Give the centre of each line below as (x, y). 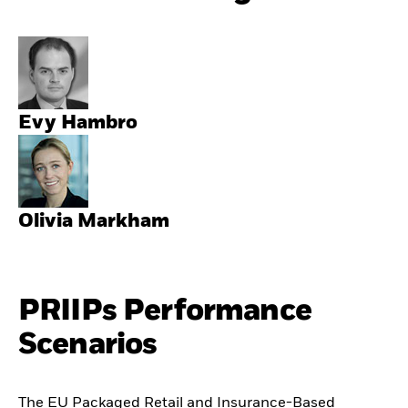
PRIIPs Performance (165, 311)
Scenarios (88, 345)
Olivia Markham (94, 222)
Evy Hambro (78, 124)
